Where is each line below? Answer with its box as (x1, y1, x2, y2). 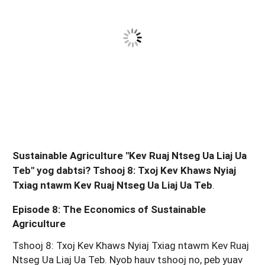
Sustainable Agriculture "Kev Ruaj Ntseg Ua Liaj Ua (12, 148, 247, 162)
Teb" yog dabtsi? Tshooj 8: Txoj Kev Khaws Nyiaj (12, 163, 236, 177)
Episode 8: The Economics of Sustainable (12, 202, 206, 216)
